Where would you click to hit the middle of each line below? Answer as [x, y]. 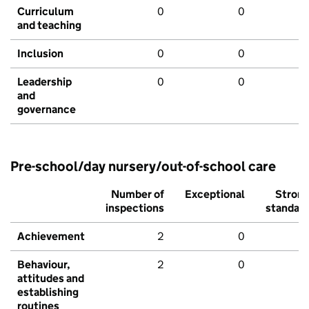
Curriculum [46, 12]
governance [47, 110]
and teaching [49, 26]
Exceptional [215, 195]
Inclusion [40, 54]
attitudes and [51, 279]
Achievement [51, 237]
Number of [138, 195]
